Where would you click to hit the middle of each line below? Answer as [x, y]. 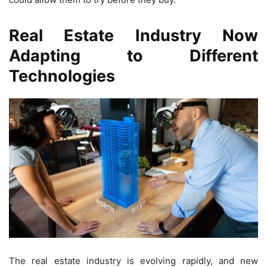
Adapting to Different [133, 56]
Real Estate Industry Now [133, 36]
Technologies [62, 76]
